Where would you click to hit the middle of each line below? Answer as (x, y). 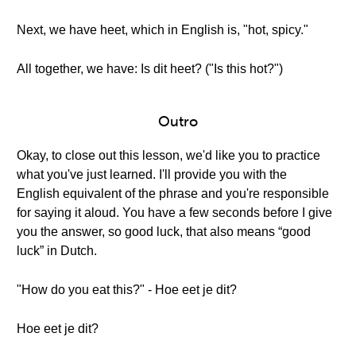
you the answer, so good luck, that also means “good (164, 232)
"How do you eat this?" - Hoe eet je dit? (127, 290)
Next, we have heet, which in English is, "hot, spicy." (163, 30)
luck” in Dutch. (57, 251)
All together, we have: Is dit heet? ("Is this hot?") (150, 69)
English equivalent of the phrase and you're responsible (173, 193)
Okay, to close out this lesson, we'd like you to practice (168, 155)
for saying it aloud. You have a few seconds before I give (174, 213)
